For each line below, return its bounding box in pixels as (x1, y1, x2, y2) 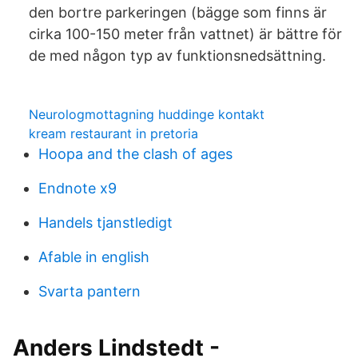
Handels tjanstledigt (38, 214, 173, 231)
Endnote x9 (38, 180, 117, 197)
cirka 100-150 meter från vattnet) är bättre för (29, 26, 342, 42)
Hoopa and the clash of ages (38, 145, 233, 162)
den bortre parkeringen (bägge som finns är (29, 4, 327, 21)
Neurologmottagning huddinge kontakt (29, 106, 265, 122)
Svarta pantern (38, 283, 141, 300)
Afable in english (38, 249, 149, 265)
